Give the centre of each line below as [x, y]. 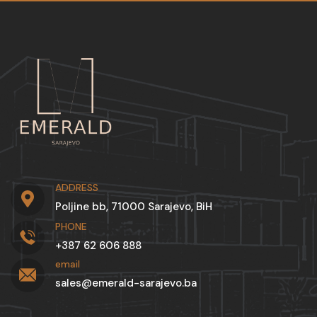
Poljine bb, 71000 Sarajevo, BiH [134, 206]
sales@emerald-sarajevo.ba [126, 283]
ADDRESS [77, 187]
